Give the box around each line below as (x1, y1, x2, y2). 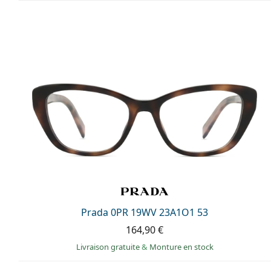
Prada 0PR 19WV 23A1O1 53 (81, 205, 208, 219)
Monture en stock (149, 241, 214, 252)
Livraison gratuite (76, 241, 142, 252)
